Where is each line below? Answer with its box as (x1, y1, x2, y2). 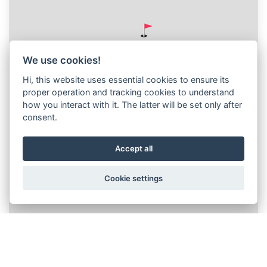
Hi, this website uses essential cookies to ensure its (23, 74, 230, 85)
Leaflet (146, 231, 170, 241)
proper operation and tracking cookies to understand (23, 86, 235, 97)
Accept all (114, 144, 153, 154)
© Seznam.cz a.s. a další (175, 231, 254, 241)
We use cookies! (23, 54, 101, 66)
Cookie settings (104, 173, 163, 183)
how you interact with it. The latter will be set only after (23, 99, 243, 110)
